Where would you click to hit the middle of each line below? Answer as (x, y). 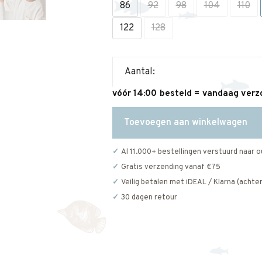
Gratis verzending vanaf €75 (170, 167)
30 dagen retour (149, 198)
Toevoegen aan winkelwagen (185, 123)
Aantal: (139, 72)
